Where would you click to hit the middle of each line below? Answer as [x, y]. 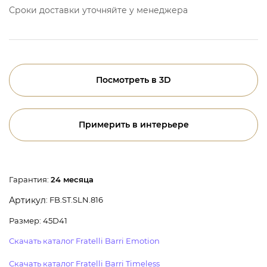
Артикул [27, 201]
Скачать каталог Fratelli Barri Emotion [84, 241]
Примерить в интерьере [133, 125]
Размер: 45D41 [38, 221]
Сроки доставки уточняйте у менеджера [98, 10]
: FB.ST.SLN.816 [74, 200]
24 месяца [72, 179]
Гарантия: [30, 179]
